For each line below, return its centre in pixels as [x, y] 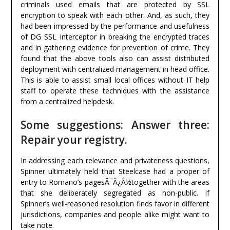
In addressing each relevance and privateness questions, [115, 161]
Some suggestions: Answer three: [115, 125]
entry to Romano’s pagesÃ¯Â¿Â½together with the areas [115, 182]
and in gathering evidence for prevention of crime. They [115, 48]
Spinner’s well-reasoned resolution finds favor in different [115, 204]
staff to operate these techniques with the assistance [115, 91]
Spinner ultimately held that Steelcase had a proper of [115, 171]
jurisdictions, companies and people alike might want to [115, 215]
